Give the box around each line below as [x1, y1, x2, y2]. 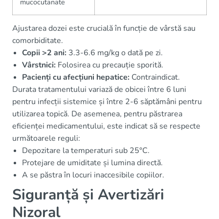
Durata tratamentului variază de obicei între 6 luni [12, 84, 186, 95]
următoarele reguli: [12, 132, 80, 144]
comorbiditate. [12, 35, 63, 46]
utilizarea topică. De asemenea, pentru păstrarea [12, 108, 182, 119]
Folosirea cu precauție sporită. [56, 59, 163, 70]
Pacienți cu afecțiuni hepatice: [22, 71, 130, 83]
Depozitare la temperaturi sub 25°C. [22, 145, 150, 156]
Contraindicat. [130, 71, 180, 83]
